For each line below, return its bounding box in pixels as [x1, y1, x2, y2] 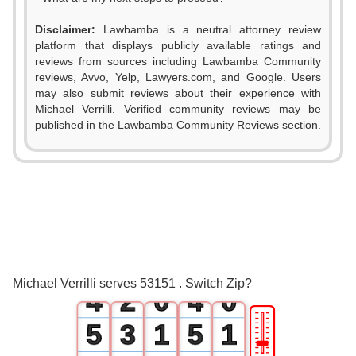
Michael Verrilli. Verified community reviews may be [35, 103, 321, 115]
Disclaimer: [35, 23, 95, 36]
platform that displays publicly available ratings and [35, 39, 321, 52]
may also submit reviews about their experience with [35, 87, 321, 99]
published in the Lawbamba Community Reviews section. [35, 118, 321, 131]
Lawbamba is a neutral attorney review [95, 23, 321, 36]
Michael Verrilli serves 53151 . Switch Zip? [13, 277, 252, 290]
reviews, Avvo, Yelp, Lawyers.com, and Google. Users [35, 71, 321, 83]
